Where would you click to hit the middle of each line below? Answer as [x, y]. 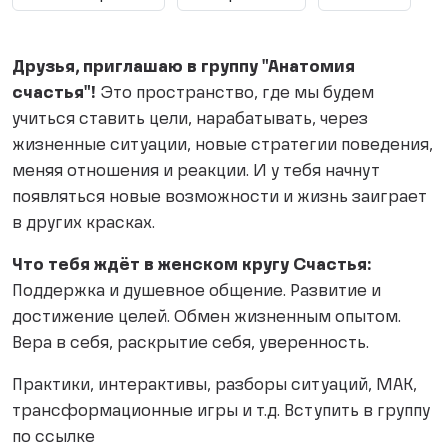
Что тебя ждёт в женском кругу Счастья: [191, 266]
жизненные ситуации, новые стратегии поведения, [222, 146]
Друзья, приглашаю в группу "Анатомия [183, 68]
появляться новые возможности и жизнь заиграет [219, 198]
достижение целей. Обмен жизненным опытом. [206, 318]
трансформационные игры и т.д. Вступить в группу [221, 412]
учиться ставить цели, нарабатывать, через [190, 120]
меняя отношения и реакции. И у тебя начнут [196, 172]
